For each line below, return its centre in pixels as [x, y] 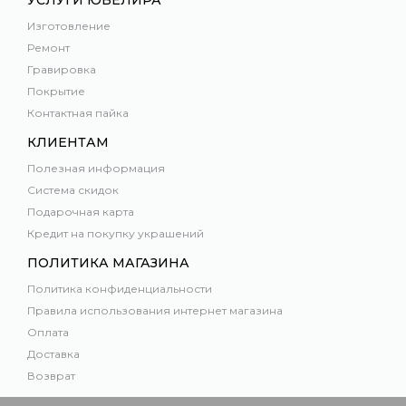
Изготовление [69, 26]
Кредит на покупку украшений [116, 234]
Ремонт [48, 48]
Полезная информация [96, 169]
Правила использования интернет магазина [155, 311]
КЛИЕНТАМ [68, 143]
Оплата [48, 333]
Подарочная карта [81, 212]
